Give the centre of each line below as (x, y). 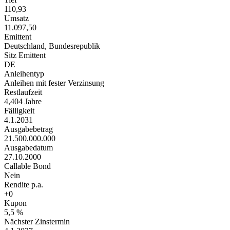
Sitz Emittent (25, 55)
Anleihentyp (24, 74)
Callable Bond (27, 166)
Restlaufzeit (23, 92)
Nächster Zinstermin (37, 222)
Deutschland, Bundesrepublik (52, 46)
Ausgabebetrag (28, 129)
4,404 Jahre (23, 102)
